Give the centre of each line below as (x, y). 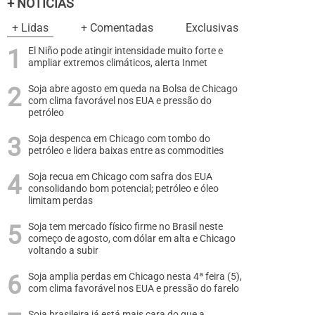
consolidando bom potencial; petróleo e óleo (123, 189)
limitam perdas (60, 201)
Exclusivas (212, 28)
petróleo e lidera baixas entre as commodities (126, 151)
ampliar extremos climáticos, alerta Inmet (118, 63)
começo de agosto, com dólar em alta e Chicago (132, 239)
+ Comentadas (117, 28)
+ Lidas (30, 28)
